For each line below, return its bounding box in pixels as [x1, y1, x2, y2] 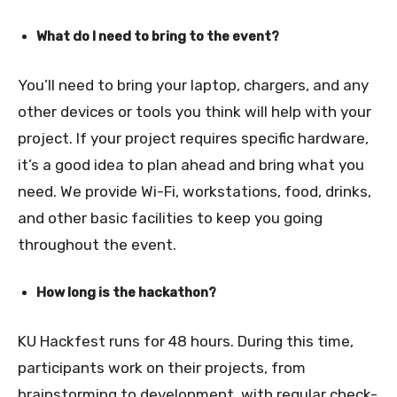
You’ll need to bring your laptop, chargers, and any [18, 76, 369, 95]
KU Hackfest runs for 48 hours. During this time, [18, 332, 354, 351]
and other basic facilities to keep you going [18, 209, 323, 228]
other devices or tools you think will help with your [18, 103, 371, 121]
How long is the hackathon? [36, 284, 216, 301]
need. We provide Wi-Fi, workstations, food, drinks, [18, 183, 371, 201]
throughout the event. [18, 236, 176, 254]
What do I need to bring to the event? [36, 28, 279, 45]
